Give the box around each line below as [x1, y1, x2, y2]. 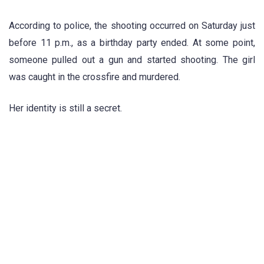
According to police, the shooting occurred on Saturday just [9, 20, 255, 32]
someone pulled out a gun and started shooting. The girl [9, 54, 255, 66]
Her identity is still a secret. [9, 102, 122, 114]
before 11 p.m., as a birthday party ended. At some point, [9, 37, 255, 49]
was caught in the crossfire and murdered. [9, 71, 180, 83]
